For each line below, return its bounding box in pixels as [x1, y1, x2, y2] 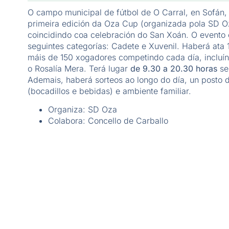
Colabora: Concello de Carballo [48, 116, 168, 126]
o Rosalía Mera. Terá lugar [27, 63, 130, 74]
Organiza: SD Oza [48, 104, 117, 115]
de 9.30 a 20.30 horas [130, 63, 217, 74]
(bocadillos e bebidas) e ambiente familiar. [27, 85, 191, 96]
